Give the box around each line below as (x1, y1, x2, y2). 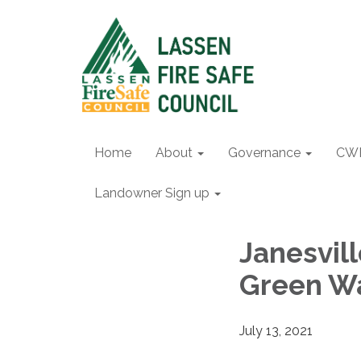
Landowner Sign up (94, 185, 210, 201)
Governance (228, 145, 301, 160)
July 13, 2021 (239, 322, 313, 338)
